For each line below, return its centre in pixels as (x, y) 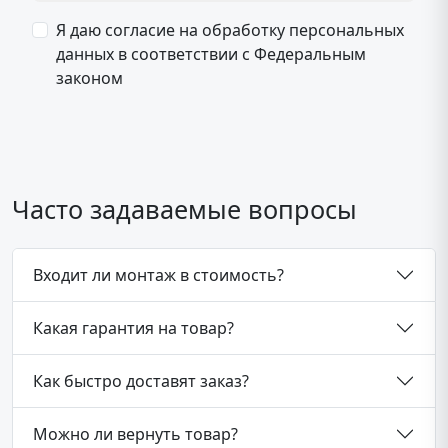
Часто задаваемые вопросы (184, 209)
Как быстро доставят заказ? (141, 380)
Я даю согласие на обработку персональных (230, 30)
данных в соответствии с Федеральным (211, 54)
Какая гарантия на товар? (133, 327)
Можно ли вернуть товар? (135, 433)
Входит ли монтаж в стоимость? (158, 274)
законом (89, 78)
